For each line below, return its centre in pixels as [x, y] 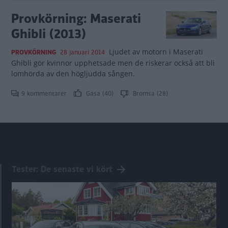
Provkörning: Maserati [76, 19]
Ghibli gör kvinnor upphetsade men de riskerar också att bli [113, 63]
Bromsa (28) [149, 94]
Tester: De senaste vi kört [62, 169]
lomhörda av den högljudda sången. [73, 74]
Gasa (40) [100, 94]
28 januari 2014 [82, 52]
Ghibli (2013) [49, 34]
